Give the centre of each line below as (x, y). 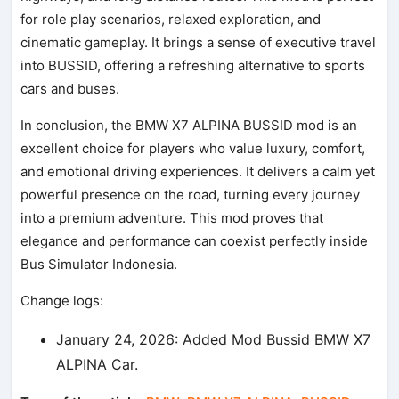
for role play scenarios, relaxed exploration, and (171, 19)
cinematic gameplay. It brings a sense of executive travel (199, 42)
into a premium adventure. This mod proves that (172, 217)
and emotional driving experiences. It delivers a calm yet (198, 171)
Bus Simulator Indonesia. (99, 264)
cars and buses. (70, 88)
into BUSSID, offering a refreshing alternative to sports (193, 65)
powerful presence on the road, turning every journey (191, 194)
